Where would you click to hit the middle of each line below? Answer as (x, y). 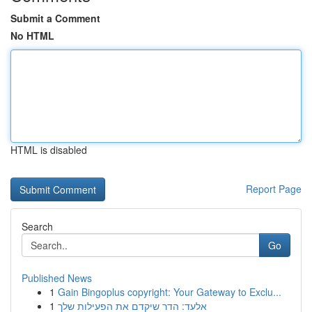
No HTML (32, 36)
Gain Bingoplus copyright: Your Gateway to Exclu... (170, 292)
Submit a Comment (55, 18)
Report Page (274, 189)
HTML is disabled (49, 150)
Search (37, 226)
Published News (57, 278)
